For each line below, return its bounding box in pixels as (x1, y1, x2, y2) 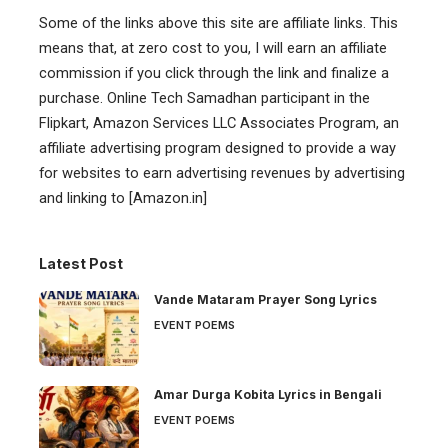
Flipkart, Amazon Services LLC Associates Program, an (39, 113, 399, 132)
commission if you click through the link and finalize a (39, 63, 389, 82)
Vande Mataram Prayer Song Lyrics (154, 291, 377, 307)
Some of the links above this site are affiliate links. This (39, 13, 398, 32)
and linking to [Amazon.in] (39, 188, 207, 207)
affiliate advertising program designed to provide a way (39, 138, 396, 157)
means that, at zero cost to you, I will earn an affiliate (39, 38, 387, 57)
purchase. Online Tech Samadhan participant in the (39, 88, 370, 107)
